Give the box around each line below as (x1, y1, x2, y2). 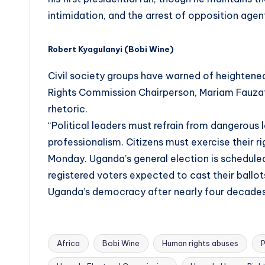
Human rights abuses (162, 238, 238, 248)
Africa (57, 238, 80, 248)
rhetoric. (48, 102, 88, 115)
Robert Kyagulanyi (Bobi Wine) (48, 44, 174, 54)
